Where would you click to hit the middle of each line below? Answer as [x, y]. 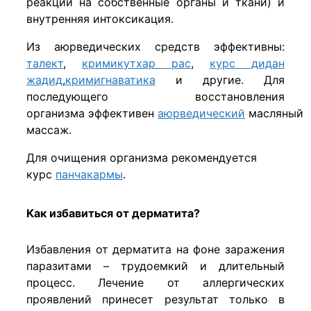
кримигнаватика [110, 80]
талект [45, 64]
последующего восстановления [155, 97]
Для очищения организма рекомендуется [142, 158]
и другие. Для [220, 80]
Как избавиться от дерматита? [113, 213]
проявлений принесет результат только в [155, 300]
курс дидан [247, 64]
